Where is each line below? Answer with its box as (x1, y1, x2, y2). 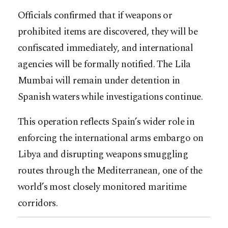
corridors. (18, 195, 58, 211)
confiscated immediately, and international (18, 40, 193, 55)
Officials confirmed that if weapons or (18, 8, 173, 23)
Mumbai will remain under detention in (18, 73, 180, 88)
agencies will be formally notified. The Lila (18, 56, 191, 72)
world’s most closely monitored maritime (18, 179, 187, 194)
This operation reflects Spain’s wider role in (18, 114, 195, 129)
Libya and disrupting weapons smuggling (18, 147, 188, 162)
